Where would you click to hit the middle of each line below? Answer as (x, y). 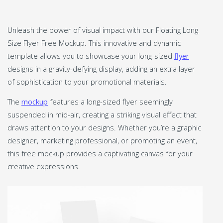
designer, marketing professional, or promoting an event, (102, 140)
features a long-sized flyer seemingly (110, 101)
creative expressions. (44, 166)
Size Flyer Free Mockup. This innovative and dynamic (94, 43)
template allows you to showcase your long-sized (91, 56)
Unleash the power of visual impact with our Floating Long (103, 30)
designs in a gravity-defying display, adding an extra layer (101, 68)
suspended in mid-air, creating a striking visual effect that (102, 114)
